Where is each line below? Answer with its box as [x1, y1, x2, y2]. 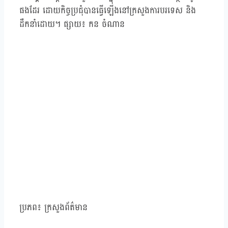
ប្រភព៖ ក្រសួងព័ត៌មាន [19, 199, 88, 216]
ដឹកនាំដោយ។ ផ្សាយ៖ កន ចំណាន [19, 16, 125, 33]
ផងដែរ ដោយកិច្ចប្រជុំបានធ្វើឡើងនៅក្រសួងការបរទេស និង [19, 3, 196, 19]
